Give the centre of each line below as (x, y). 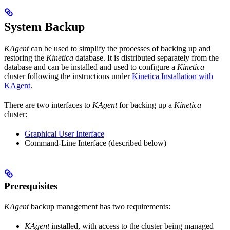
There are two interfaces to (48, 105)
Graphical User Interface (64, 133)
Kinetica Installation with (172, 76)
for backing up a (146, 105)
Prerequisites (31, 186)
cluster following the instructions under (68, 76)
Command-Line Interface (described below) (95, 143)
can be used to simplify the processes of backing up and (120, 48)
